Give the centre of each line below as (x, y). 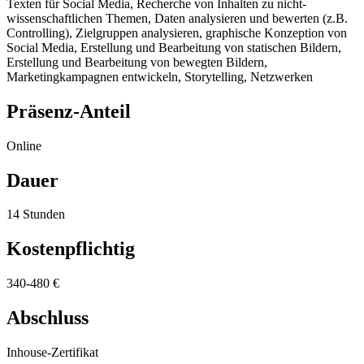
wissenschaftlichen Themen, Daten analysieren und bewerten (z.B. (177, 18)
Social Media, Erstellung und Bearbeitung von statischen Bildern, (174, 47)
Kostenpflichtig (71, 249)
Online (24, 145)
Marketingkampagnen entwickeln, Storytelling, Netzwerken (160, 76)
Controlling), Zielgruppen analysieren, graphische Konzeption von (177, 32)
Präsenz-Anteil (69, 111)
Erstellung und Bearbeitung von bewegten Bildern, (137, 62)
